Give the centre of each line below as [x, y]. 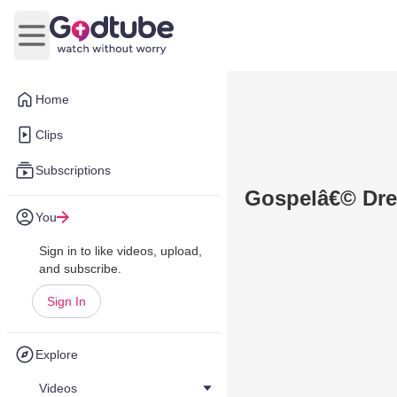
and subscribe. [80, 269]
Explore [57, 354]
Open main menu [85, 44]
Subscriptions [73, 170]
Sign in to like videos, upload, [121, 251]
